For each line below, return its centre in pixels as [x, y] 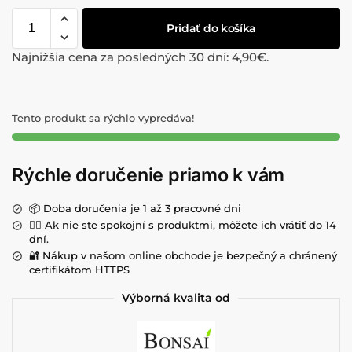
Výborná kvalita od [176, 298]
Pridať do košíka [211, 28]
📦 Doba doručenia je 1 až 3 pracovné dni [135, 209]
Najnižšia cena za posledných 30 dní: [122, 57]
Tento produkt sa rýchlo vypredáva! [103, 118]
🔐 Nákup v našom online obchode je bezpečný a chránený [183, 256]
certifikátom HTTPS [79, 270]
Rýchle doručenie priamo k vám [148, 175]
